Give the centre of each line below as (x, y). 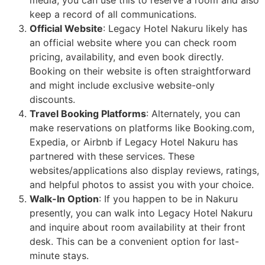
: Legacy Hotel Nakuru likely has (175, 28)
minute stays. (59, 255)
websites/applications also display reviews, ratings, (144, 170)
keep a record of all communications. (113, 14)
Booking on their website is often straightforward (140, 71)
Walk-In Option (64, 198)
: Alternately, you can (193, 113)
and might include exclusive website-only (122, 85)
